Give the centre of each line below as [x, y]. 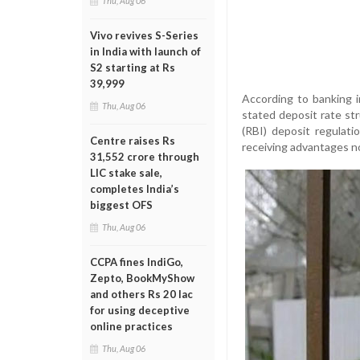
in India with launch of [145, 51]
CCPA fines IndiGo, [137, 262]
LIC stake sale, [126, 173]
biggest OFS [121, 205]
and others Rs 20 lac [141, 294]
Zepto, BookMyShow [142, 278]
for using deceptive [140, 310]
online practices [131, 326]
